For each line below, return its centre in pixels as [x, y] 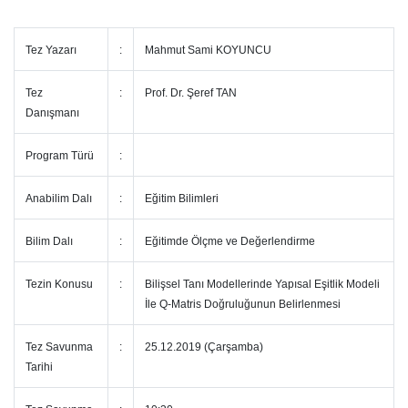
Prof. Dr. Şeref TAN [191, 93]
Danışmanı [54, 113]
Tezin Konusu [61, 284]
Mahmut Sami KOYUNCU [208, 50]
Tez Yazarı [51, 50]
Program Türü [60, 156]
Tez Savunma [59, 347]
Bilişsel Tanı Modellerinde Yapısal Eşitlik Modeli [262, 284]
